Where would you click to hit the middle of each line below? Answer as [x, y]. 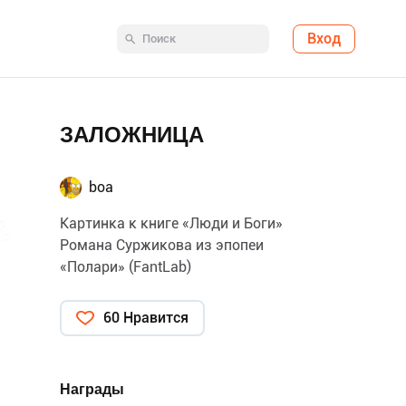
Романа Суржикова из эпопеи [162, 245]
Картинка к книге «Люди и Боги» [171, 223]
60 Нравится [146, 318]
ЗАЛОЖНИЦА [132, 135]
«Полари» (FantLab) [126, 267]
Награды [92, 389]
